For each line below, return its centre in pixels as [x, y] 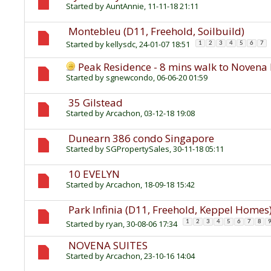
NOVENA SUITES [108, 246]
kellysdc [121, 44]
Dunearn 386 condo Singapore [141, 139]
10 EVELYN [94, 174]
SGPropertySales [138, 149]
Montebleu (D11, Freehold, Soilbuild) [156, 31]
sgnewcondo [129, 78]
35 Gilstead [96, 103]
